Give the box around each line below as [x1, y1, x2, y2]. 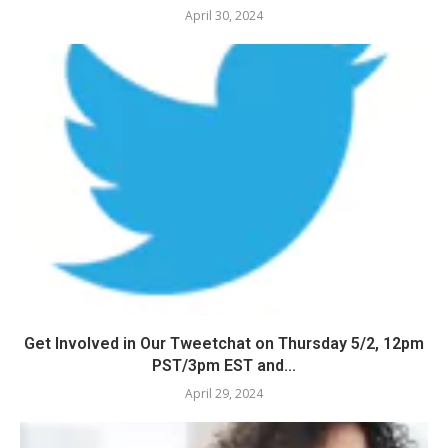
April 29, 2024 [185, 384, 263, 402]
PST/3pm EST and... [152, 355, 296, 375]
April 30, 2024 [185, 6, 263, 24]
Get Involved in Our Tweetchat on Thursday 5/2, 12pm [24, 333, 424, 353]
